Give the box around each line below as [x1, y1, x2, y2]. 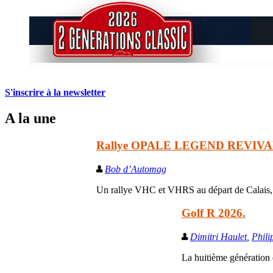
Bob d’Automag [105, 163, 166, 174]
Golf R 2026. [182, 207, 246, 220]
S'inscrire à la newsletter [5, 87, 105, 97]
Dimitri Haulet [190, 231, 247, 242]
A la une [5, 110, 56, 126]
